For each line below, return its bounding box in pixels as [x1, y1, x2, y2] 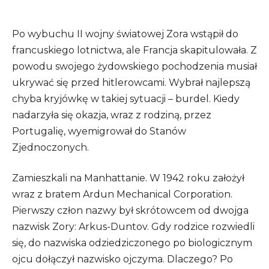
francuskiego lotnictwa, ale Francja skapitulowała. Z [12, 44, 257, 56]
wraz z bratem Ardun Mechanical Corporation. [12, 188, 232, 200]
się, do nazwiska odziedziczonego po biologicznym [12, 237, 252, 249]
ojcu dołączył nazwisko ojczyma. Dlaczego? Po [12, 253, 233, 265]
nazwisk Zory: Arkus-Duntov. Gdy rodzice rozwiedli [12, 220, 255, 232]
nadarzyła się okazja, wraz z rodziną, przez [12, 109, 211, 121]
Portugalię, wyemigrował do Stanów [12, 125, 186, 137]
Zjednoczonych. [12, 141, 89, 153]
